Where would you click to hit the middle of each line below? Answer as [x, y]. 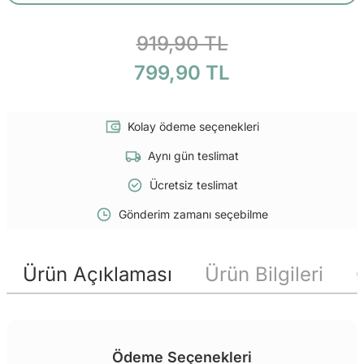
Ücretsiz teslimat [193, 184]
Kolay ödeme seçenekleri [193, 126]
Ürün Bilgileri [264, 274]
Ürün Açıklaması [97, 274]
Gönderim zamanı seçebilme [193, 214]
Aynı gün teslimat [193, 155]
